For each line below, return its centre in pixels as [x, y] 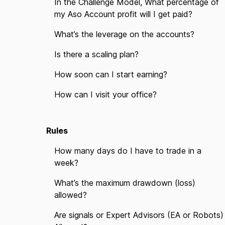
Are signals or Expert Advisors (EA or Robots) [139, 215]
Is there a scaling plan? [96, 54]
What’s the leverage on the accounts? [124, 34]
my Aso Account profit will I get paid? [123, 14]
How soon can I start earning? [111, 74]
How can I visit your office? [105, 94]
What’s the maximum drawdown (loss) [125, 183]
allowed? [71, 195]
